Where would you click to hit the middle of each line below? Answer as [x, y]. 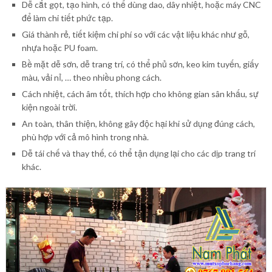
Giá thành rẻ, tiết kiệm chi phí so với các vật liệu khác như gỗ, [135, 34]
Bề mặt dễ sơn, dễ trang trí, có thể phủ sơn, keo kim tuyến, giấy [140, 64]
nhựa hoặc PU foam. [59, 47]
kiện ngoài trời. [49, 107]
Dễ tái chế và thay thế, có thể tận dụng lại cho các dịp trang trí [138, 153]
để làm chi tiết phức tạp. [67, 18]
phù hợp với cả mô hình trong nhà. [85, 137]
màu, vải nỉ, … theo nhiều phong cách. [91, 77]
